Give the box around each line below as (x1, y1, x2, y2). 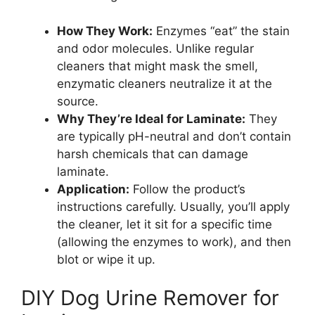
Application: (57, 181, 129, 196)
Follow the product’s (129, 181, 245, 196)
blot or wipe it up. (57, 252, 155, 266)
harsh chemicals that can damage (57, 146, 248, 161)
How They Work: (57, 23, 153, 38)
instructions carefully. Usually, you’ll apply (57, 199, 290, 214)
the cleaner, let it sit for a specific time (57, 217, 272, 231)
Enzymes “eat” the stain (153, 23, 290, 38)
